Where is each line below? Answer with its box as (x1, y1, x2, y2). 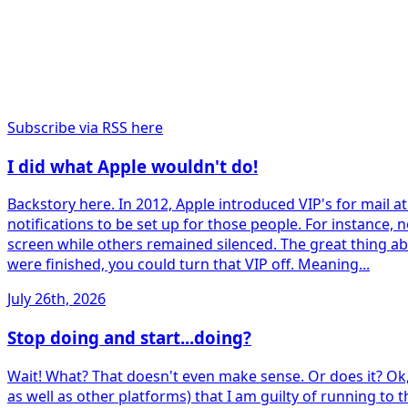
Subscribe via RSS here (7, 117, 163, 138)
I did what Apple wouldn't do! (7, 154, 258, 178)
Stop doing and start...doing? (7, 326, 251, 350)
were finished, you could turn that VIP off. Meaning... (7, 254, 370, 275)
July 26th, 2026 (7, 289, 106, 310)
